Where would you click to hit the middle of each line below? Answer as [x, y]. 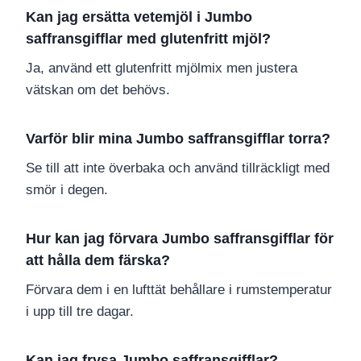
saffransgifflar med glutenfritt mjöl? [148, 39]
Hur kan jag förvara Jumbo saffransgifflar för [180, 239]
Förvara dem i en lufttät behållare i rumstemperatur [179, 290]
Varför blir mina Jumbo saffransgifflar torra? [178, 139]
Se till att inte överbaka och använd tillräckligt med [178, 168]
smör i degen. [67, 190]
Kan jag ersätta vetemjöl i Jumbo [139, 17]
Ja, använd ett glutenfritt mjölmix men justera [162, 68]
